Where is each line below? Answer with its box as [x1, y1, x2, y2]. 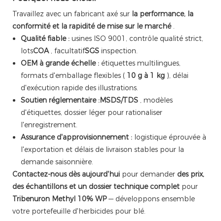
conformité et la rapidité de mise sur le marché [12, 22, 171, 31]
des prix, [177, 170, 204, 179]
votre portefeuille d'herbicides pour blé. [12, 207, 146, 216]
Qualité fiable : [20, 34, 70, 43]
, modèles [138, 96, 173, 105]
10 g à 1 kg [126, 71, 165, 80]
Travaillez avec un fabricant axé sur [12, 9, 132, 19]
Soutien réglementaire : [20, 96, 100, 105]
